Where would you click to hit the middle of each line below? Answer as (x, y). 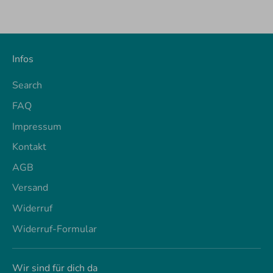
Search (27, 86)
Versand (30, 188)
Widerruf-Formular (55, 229)
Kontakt (29, 147)
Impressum (37, 126)
